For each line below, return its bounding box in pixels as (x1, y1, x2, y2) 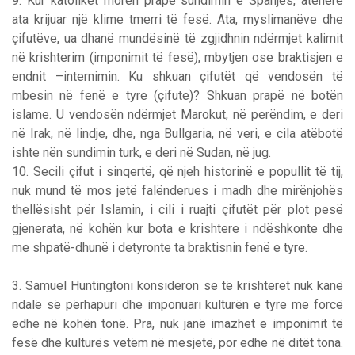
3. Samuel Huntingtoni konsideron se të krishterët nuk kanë (12, 277, 343, 293)
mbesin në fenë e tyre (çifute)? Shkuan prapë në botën (12, 87, 343, 103)
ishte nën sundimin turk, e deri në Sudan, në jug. (12, 144, 271, 160)
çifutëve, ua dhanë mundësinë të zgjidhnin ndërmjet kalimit (12, 30, 343, 46)
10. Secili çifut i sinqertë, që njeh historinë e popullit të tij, (12, 163, 343, 179)
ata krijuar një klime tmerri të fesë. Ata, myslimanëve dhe (12, 11, 343, 27)
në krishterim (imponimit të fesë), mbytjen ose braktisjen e (12, 49, 343, 65)
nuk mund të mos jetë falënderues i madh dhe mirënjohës (12, 182, 343, 198)
